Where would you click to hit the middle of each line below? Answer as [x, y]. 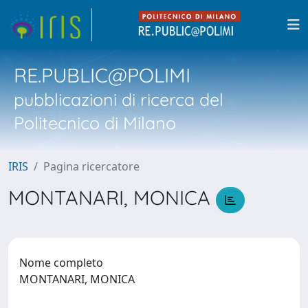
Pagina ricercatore [91, 166]
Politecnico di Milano [95, 123]
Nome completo [61, 262]
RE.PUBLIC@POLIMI [102, 75]
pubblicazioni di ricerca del [119, 99]
